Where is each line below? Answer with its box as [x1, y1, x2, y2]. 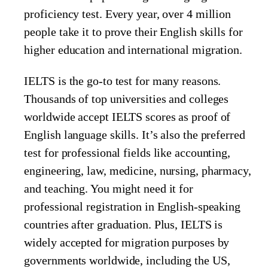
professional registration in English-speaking [24, 200, 240, 214]
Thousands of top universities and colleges [24, 92, 229, 106]
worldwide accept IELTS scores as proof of [24, 110, 231, 124]
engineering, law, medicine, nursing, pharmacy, [24, 164, 251, 178]
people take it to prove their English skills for [24, 25, 243, 39]
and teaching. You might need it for [24, 182, 193, 196]
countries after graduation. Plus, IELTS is [24, 218, 223, 232]
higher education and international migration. [24, 43, 242, 57]
